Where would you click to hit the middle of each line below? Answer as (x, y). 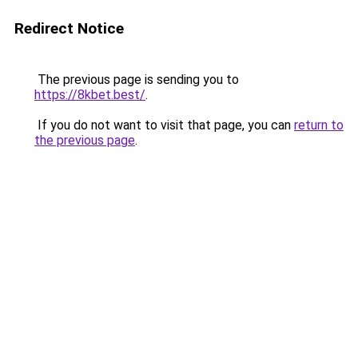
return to (319, 125)
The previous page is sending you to (137, 80)
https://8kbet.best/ (90, 95)
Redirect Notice (69, 28)
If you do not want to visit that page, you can (164, 125)
